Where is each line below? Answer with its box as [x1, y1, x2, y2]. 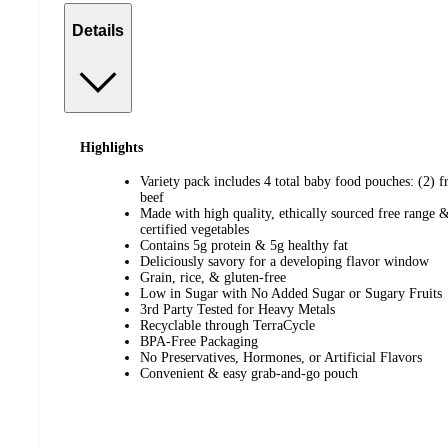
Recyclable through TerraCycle [140, 318, 315, 334]
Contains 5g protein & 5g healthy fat [140, 238, 348, 254]
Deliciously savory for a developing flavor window [140, 254, 429, 270]
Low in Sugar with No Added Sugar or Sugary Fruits [140, 286, 442, 302]
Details [72, 21, 124, 39]
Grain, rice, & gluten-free [140, 270, 286, 286]
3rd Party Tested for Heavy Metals [140, 302, 335, 318]
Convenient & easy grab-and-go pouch [140, 366, 358, 382]
